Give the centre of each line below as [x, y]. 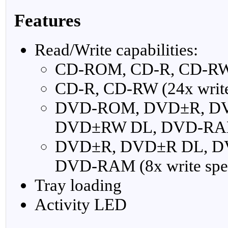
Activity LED [81, 204]
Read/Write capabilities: [116, 49]
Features [48, 21]
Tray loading [78, 185]
